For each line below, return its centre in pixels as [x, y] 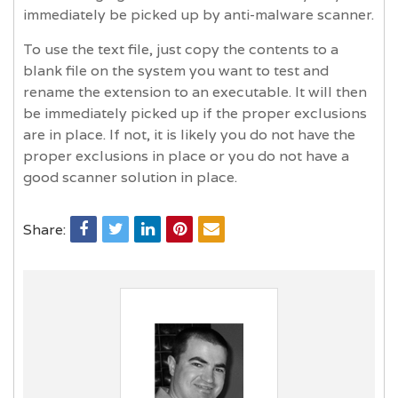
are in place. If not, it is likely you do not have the [189, 134]
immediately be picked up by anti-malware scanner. [199, 14]
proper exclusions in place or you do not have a [186, 155]
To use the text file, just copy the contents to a [181, 49]
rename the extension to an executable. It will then [195, 92]
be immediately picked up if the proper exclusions [195, 113]
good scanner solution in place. [130, 177]
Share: [44, 229]
